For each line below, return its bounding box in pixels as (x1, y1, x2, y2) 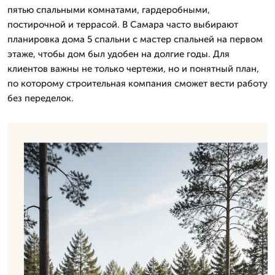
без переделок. (7, 93, 74, 104)
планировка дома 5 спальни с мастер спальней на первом (7, 34, 263, 45)
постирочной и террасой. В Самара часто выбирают (7, 19, 238, 30)
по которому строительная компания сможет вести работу (7, 78, 268, 89)
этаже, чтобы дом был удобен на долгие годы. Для (7, 48, 230, 60)
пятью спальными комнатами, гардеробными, (7, 4, 210, 15)
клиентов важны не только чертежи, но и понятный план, (7, 63, 259, 74)
